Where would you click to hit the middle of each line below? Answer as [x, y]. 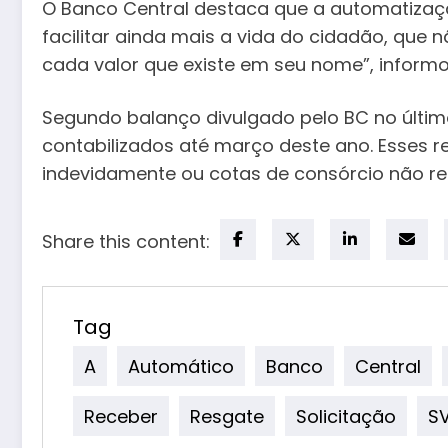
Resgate [227, 416]
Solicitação [346, 416]
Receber [121, 416]
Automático [181, 366]
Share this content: [126, 241]
